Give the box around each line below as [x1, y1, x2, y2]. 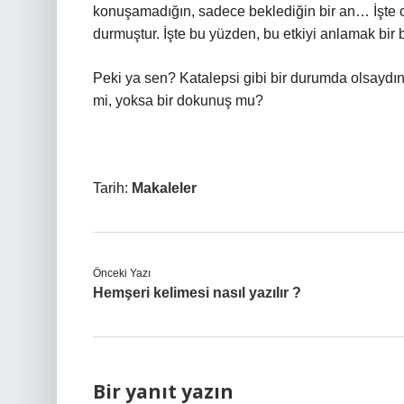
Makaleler [132, 180, 197, 196]
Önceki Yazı [93, 267, 151, 280]
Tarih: [93, 180, 132, 196]
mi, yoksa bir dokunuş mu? [93, 93, 263, 108]
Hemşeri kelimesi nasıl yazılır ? [93, 285, 301, 300]
